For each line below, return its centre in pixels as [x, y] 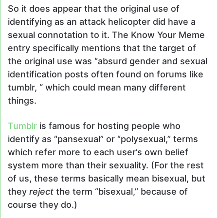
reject [41, 191]
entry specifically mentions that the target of [102, 48]
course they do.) [43, 204]
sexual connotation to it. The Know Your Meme [106, 35]
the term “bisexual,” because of [121, 191]
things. [22, 100]
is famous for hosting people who [109, 126]
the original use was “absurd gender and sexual [108, 61]
